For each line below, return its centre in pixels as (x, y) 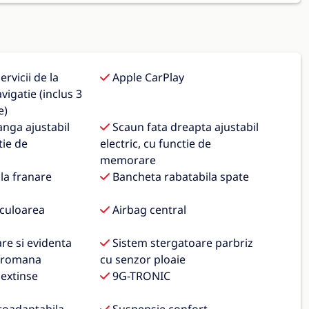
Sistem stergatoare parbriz (182, 243)
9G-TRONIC (140, 276)
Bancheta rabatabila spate (180, 177)
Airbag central (148, 210)
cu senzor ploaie (143, 259)
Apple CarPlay (147, 77)
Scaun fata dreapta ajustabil (185, 127)
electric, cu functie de (156, 143)
